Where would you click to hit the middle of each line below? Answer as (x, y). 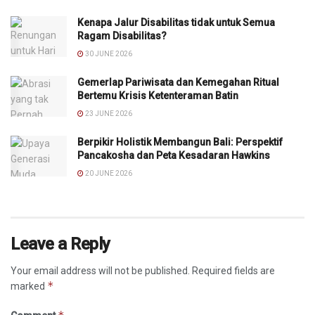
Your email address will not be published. (100, 271)
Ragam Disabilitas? (123, 36)
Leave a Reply (60, 244)
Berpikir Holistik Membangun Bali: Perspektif (180, 142)
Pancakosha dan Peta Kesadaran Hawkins (174, 156)
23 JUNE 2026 (108, 114)
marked (29, 287)
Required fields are (233, 271)
